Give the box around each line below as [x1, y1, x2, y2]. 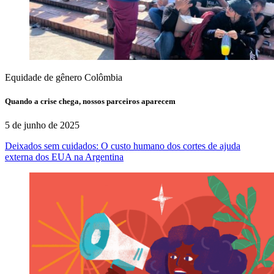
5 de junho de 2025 [5, 119, 80, 130]
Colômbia [84, 72, 122, 83]
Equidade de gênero [5, 72, 82, 83]
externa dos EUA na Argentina [5, 151, 124, 162]
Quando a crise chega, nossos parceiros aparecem [5, 96, 176, 106]
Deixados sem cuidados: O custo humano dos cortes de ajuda [5, 140, 240, 151]
